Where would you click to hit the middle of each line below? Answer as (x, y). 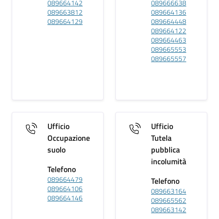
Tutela (161, 138)
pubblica (165, 150)
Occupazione (69, 138)
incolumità (169, 161)
